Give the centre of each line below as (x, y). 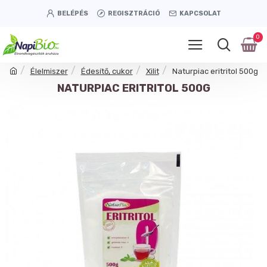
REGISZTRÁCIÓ (133, 13)
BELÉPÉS (72, 13)
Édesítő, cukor (107, 71)
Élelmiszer (49, 71)
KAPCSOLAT (200, 13)
